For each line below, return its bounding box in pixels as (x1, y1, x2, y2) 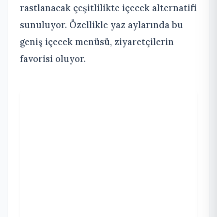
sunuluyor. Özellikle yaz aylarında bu (20, 19, 183, 31)
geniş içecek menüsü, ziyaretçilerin (20, 36, 174, 48)
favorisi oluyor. (20, 53, 86, 65)
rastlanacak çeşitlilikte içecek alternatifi (20, 2, 197, 14)
